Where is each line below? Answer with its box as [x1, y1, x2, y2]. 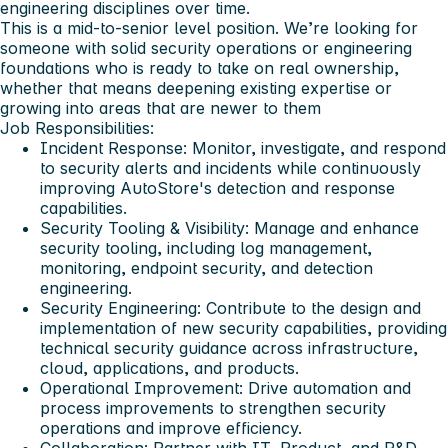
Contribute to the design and [201, 297, 421, 318]
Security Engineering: [40, 297, 201, 318]
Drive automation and [243, 377, 411, 398]
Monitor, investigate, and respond [187, 137, 446, 158]
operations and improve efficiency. [40, 417, 302, 438]
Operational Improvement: [40, 377, 243, 398]
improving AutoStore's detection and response [40, 177, 395, 198]
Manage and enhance [249, 217, 419, 238]
